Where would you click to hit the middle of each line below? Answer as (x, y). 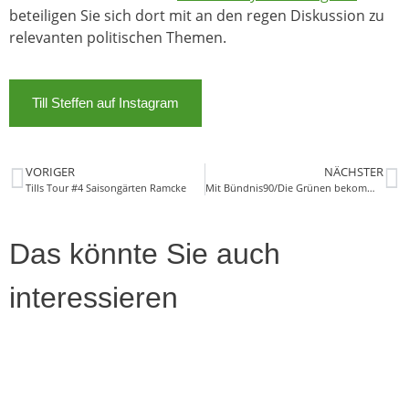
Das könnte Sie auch (145, 254)
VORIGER (50, 172)
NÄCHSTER (354, 172)
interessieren (94, 298)
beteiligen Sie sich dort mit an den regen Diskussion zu (197, 15)
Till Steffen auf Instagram (105, 103)
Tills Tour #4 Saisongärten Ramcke (106, 188)
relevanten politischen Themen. (120, 37)
